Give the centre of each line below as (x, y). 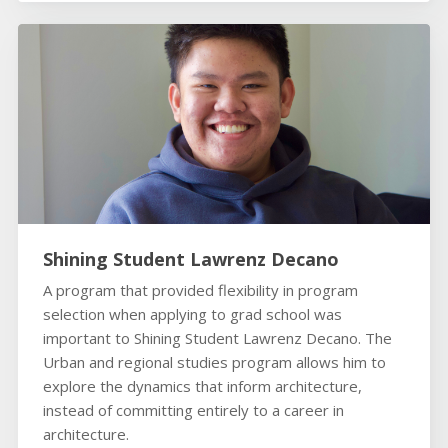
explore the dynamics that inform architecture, (202, 386)
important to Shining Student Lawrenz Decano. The (217, 338)
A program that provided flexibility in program (200, 290)
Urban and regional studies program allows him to (214, 362)
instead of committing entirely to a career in (193, 410)
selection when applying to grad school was (192, 314)
